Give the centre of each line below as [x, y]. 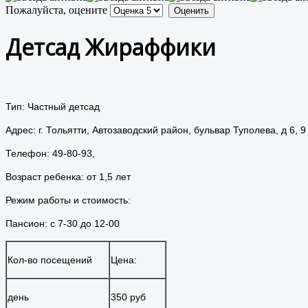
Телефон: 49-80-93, [50, 153]
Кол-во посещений [50, 260]
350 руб [128, 297]
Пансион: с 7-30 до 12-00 [64, 223]
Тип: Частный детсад [54, 106]
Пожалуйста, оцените [56, 10]
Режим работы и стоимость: [69, 200]
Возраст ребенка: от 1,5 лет [68, 176]
